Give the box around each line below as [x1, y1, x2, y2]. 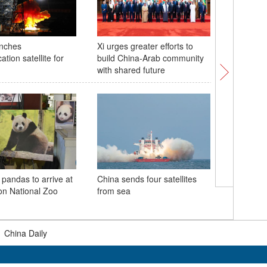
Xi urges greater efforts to [97, 40, 193, 52]
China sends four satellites [97, 173, 197, 185]
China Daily [4, 227, 47, 239]
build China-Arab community [97, 52, 204, 64]
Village [232, 76, 258, 88]
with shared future [97, 64, 165, 76]
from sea [97, 185, 131, 197]
